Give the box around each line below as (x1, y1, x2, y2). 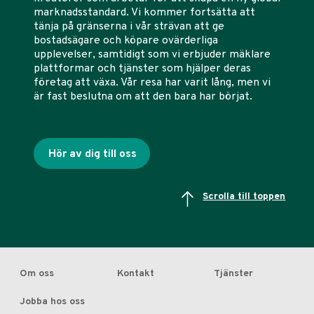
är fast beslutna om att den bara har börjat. (34, 90, 252, 104)
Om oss (20, 268, 54, 280)
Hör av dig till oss (48, 147, 137, 162)
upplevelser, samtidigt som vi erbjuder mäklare (34, 48, 271, 62)
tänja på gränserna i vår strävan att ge (34, 20, 224, 34)
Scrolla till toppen (203, 191, 286, 203)
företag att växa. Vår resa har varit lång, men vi (34, 76, 271, 90)
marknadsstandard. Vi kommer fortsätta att (34, 6, 255, 20)
